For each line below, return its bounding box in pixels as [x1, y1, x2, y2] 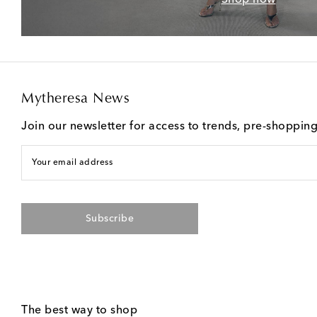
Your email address [32, 158, 113, 167]
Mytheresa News [21, 91, 129, 106]
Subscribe [85, 213, 134, 224]
